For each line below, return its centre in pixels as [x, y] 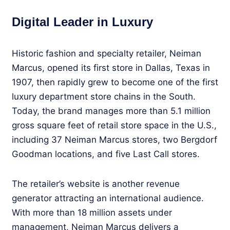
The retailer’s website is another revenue [96, 184]
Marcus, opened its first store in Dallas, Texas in [111, 68]
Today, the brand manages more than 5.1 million [111, 111]
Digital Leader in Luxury [82, 22]
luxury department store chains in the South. [104, 96]
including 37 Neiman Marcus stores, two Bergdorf [114, 139]
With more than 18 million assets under [92, 212]
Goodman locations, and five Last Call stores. [106, 154]
